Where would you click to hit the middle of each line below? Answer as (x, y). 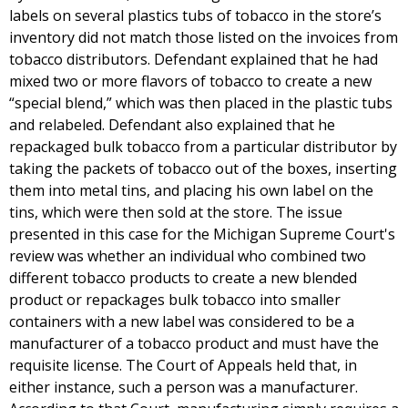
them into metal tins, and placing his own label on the (191, 190)
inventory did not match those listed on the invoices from (204, 37)
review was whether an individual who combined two (188, 256)
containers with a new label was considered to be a (182, 321)
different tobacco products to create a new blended (183, 278)
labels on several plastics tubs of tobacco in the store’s (195, 15)
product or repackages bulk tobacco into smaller (175, 300)
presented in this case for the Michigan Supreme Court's (202, 234)
